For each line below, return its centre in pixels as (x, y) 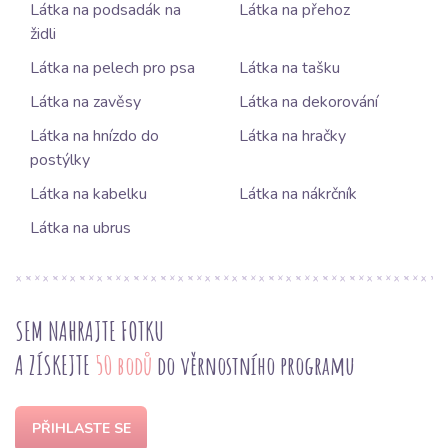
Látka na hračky (292, 136)
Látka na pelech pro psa (112, 68)
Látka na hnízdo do (94, 136)
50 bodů (123, 365)
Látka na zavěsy (85, 102)
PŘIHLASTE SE (81, 429)
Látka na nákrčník (298, 194)
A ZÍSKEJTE (55, 365)
